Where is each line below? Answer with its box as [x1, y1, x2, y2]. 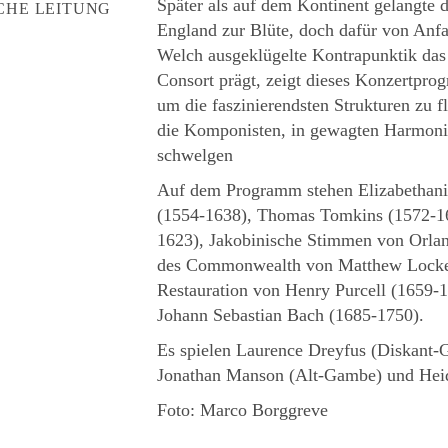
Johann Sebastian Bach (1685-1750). [157, 304, 425, 325]
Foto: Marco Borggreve [157, 399, 329, 420]
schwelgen [157, 144, 234, 165]
